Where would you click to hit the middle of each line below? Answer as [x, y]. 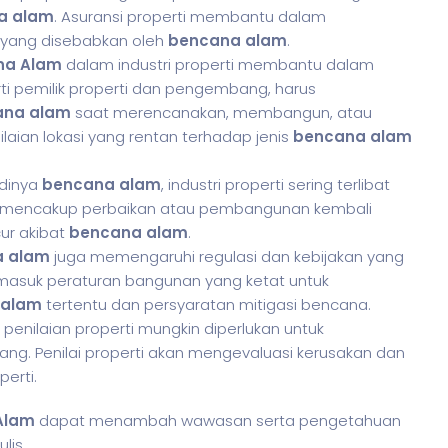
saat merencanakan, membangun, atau [221, 112]
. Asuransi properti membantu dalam [190, 16]
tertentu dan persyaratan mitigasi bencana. [206, 304]
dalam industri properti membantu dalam [218, 64]
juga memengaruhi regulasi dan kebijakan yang [227, 256]
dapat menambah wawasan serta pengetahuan [218, 420]
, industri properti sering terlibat [275, 184]
